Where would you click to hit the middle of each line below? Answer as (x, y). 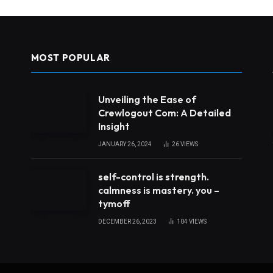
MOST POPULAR (70, 57)
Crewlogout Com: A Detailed (164, 112)
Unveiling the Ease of (147, 99)
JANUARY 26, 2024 (125, 144)
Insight (114, 126)
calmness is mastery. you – (158, 190)
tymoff (114, 203)
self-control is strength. (153, 176)
